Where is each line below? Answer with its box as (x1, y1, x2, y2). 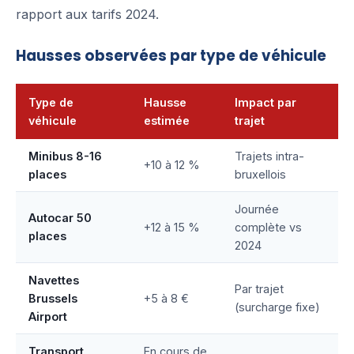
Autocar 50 (28, 211, 92, 225)
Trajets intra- (235, 149, 304, 164)
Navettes (28, 273, 79, 288)
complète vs (235, 220, 302, 235)
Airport (28, 310, 67, 324)
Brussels (28, 292, 77, 306)
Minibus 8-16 (28, 149, 102, 164)
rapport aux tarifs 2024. (16, 6, 159, 23)
